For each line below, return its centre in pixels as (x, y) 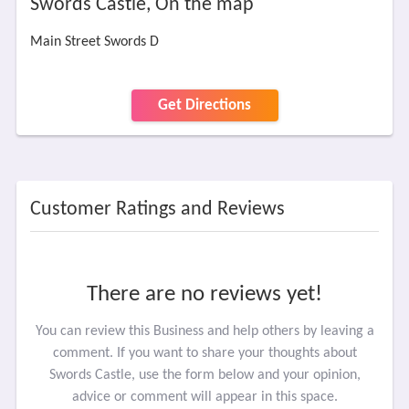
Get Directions (204, 105)
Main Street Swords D (94, 42)
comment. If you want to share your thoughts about (204, 353)
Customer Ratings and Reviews (157, 210)
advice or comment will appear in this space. (204, 397)
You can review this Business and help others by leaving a (204, 331)
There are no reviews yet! (204, 294)
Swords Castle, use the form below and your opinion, (204, 375)
